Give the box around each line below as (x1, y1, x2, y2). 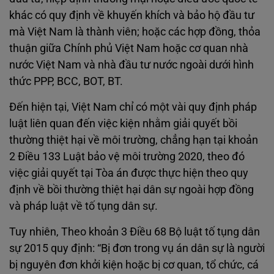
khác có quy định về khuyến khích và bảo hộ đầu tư (9, 9, 254, 21)
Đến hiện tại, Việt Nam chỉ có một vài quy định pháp (9, 100, 257, 113)
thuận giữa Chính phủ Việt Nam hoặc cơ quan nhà (9, 42, 248, 54)
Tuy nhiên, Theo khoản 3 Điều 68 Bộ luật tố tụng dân (9, 225, 260, 238)
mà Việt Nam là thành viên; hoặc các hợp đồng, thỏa (9, 25, 261, 38)
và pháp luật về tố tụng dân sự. (9, 199, 158, 212)
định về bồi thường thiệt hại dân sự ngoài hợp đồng (9, 183, 254, 196)
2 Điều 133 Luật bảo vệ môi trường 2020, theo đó (9, 150, 245, 163)
